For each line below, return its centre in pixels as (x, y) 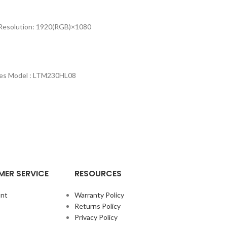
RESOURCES (98, 174)
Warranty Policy (100, 195)
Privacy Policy (96, 217)
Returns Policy (98, 206)
